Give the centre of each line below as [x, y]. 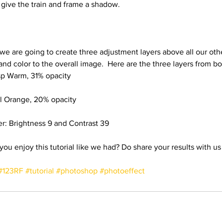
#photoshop [77, 171]
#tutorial [40, 171]
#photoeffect [122, 171]
